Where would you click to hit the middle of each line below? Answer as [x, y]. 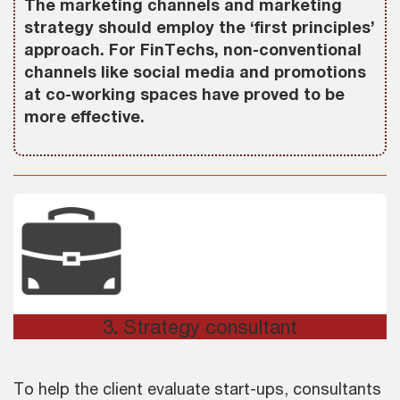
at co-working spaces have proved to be [184, 94]
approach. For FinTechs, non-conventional [193, 50]
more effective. [84, 117]
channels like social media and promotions [195, 72]
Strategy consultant [210, 327]
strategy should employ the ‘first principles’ [200, 27]
